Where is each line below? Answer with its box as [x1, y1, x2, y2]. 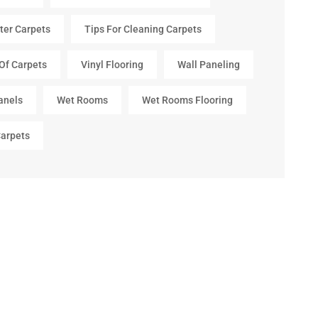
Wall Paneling [177, 59, 240, 70]
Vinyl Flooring [80, 59, 143, 70]
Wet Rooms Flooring [141, 94, 233, 106]
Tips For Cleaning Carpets [84, 23, 202, 35]
